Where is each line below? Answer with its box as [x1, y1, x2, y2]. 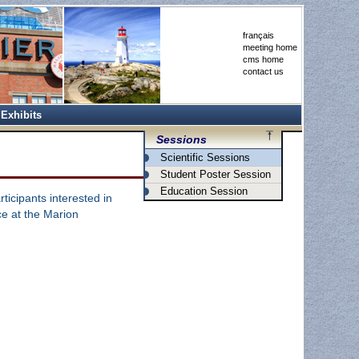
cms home [242, 54, 284, 64]
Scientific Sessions [160, 151, 251, 164]
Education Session [160, 185, 248, 198]
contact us [242, 67, 284, 76]
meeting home [242, 42, 297, 52]
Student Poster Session [160, 168, 272, 181]
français [242, 30, 274, 40]
